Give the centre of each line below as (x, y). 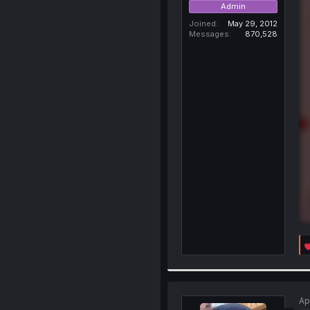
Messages (209, 34)
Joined (202, 23)
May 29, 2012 (252, 23)
